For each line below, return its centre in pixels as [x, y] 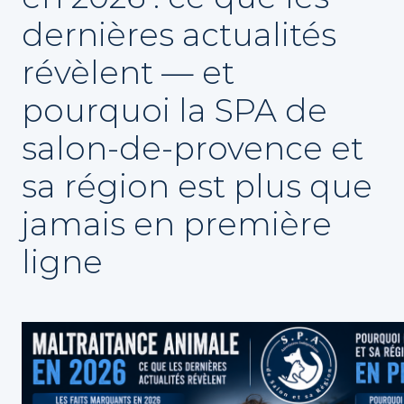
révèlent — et [128, 73]
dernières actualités [179, 35]
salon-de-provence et [193, 148]
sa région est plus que [197, 186]
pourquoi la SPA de [174, 110]
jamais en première [177, 224]
